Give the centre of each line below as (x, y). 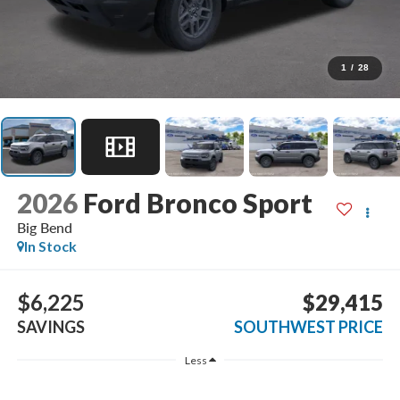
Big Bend (44, 228)
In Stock (50, 246)
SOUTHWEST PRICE (309, 326)
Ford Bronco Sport (197, 203)
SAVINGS (50, 326)
